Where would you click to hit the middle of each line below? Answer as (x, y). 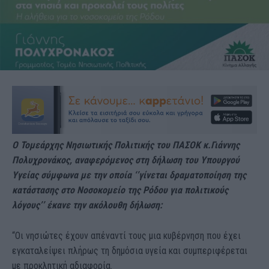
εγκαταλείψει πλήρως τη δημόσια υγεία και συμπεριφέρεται (130, 250)
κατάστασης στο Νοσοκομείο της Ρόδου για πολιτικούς (120, 190)
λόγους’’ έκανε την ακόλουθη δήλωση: (87, 205)
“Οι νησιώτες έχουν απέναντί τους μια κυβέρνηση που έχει (126, 235)
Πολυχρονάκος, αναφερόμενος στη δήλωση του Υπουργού (126, 160)
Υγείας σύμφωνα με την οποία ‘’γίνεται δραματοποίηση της (129, 175)
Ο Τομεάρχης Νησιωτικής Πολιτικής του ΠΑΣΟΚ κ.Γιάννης (126, 145)
